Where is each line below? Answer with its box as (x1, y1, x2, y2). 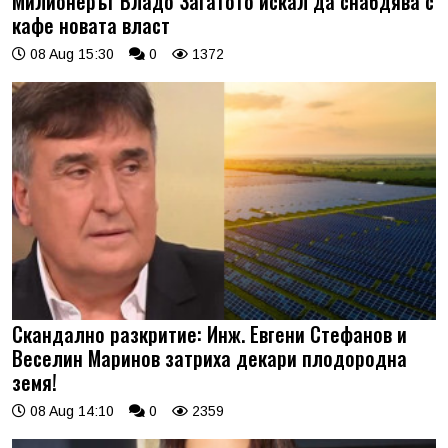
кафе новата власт (12, 9, 170, 40)
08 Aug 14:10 (26, 403, 114, 420)
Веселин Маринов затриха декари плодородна (12, 343, 407, 374)
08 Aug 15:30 (26, 45, 114, 62)
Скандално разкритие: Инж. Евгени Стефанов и (12, 319, 407, 350)
